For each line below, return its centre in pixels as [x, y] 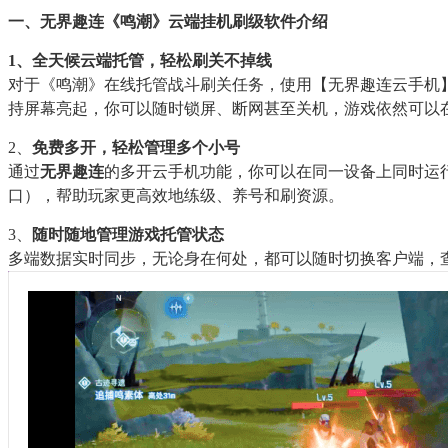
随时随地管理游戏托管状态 [128, 234]
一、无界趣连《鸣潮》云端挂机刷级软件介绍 [168, 21]
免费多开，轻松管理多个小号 [136, 147]
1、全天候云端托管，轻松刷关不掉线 [140, 60]
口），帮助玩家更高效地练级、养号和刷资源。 [176, 195]
